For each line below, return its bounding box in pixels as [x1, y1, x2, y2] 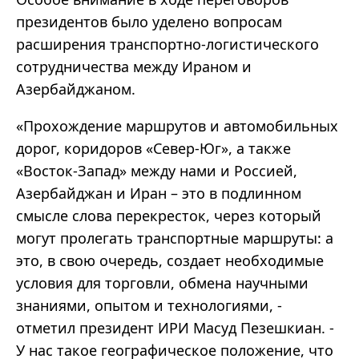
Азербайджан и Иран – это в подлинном [16, 184, 301, 204]
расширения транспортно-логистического [16, 34, 319, 54]
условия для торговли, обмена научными [16, 273, 309, 293]
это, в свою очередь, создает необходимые [16, 251, 324, 271]
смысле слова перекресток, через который [16, 206, 321, 226]
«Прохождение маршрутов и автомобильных [16, 116, 338, 136]
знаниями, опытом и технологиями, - [16, 296, 282, 316]
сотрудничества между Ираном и [16, 57, 252, 77]
